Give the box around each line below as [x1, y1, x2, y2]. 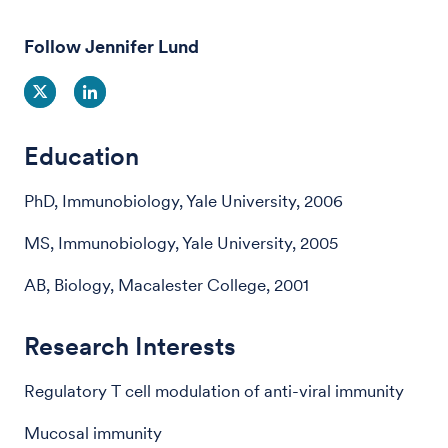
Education [24, 140, 139, 171]
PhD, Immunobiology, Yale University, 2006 [24, 190, 343, 211]
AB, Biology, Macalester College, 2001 [24, 274, 309, 295]
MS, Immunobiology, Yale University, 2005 [24, 232, 338, 253]
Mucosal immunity [24, 422, 162, 443]
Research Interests [24, 330, 236, 361]
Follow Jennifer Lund [24, 35, 199, 57]
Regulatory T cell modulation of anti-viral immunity [24, 380, 404, 401]
